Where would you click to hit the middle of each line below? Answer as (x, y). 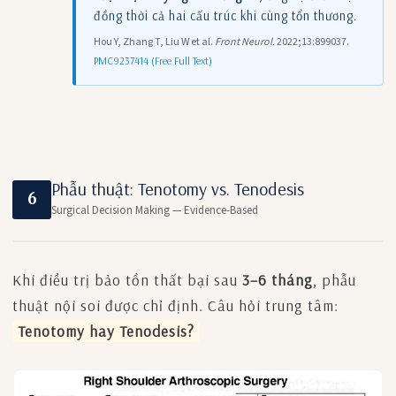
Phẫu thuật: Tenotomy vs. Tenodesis (178, 188)
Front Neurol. (245, 42)
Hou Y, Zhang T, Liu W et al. (154, 42)
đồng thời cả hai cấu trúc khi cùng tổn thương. (226, 15)
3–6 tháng (278, 279)
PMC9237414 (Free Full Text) (153, 60)
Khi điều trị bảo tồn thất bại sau (127, 279)
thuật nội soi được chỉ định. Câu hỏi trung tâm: (175, 305)
